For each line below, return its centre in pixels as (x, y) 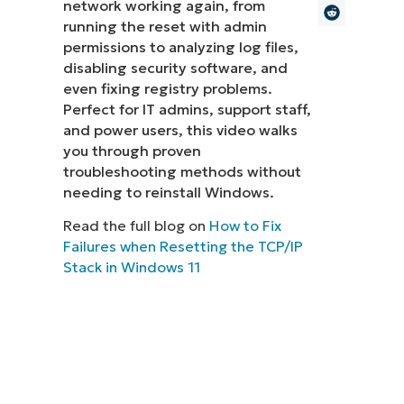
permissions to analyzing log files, (181, 46)
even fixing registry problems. (168, 88)
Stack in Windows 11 (132, 267)
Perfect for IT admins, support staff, (188, 109)
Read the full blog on (137, 226)
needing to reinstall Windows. (169, 192)
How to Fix (246, 226)
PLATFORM (190, 57)
